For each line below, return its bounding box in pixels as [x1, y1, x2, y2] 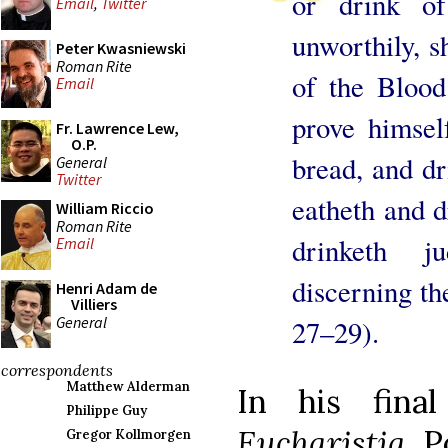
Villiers [71, 294, 117, 314]
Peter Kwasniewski [56, 38, 186, 58]
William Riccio [56, 198, 154, 218]
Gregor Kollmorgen [66, 426, 191, 443]
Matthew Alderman [66, 378, 190, 395]
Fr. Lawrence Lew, [56, 118, 179, 138]
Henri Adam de [56, 278, 157, 298]
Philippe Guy [66, 402, 147, 419]
